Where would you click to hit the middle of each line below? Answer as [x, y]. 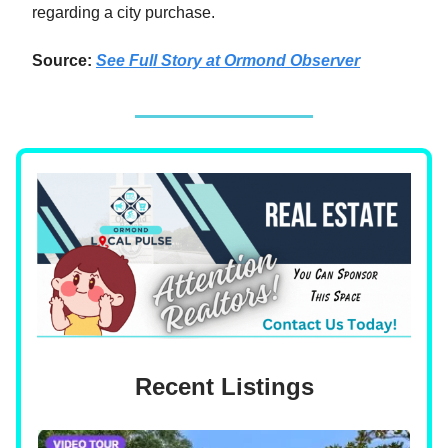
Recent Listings [224, 387]
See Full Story [151, 60]
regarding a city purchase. [123, 12]
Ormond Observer [292, 60]
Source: [62, 60]
